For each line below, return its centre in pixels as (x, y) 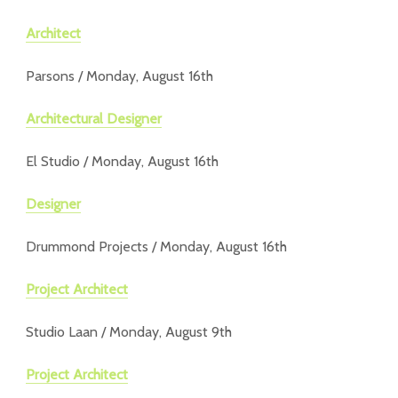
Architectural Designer (94, 119)
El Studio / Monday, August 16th (122, 161)
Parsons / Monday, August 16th (119, 76)
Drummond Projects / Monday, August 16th (156, 247)
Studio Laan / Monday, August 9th (129, 332)
